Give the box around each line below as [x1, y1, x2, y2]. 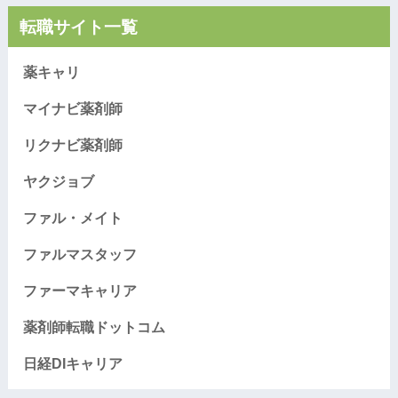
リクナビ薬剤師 [22, 137, 123, 153]
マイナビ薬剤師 [22, 100, 123, 116]
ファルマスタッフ [22, 246, 137, 262]
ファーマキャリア [22, 283, 137, 298]
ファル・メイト [22, 210, 123, 226]
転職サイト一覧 [19, 15, 138, 37]
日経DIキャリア [22, 355, 123, 371]
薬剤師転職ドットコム [22, 319, 165, 335]
